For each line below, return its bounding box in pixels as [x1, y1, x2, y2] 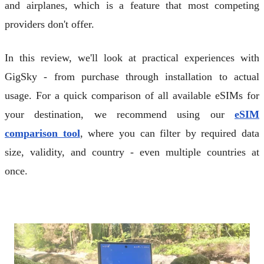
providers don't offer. [5, 18, 94, 31]
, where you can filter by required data [80, 127, 259, 140]
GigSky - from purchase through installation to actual [5, 71, 259, 83]
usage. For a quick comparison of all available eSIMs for [5, 90, 259, 102]
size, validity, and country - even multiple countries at [5, 146, 259, 159]
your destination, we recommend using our [5, 108, 235, 121]
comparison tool [5, 127, 80, 140]
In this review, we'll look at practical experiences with [5, 52, 259, 64]
